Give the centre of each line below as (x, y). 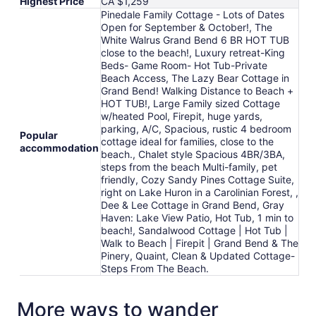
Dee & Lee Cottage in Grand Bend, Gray (193, 205)
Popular (39, 135)
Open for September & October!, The (187, 27)
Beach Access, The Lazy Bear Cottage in (195, 78)
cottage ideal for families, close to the (187, 141)
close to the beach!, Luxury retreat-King (193, 52)
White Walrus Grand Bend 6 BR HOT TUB (195, 39)
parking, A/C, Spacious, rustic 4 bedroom (196, 128)
